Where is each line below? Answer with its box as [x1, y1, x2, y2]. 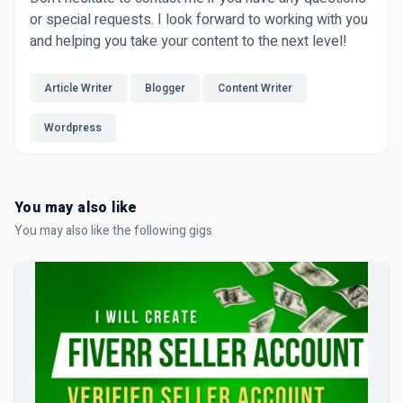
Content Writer [218, 80, 292, 96]
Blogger [145, 80, 185, 96]
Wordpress [44, 120, 102, 136]
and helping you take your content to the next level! [30, 31, 347, 52]
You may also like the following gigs [14, 221, 212, 240]
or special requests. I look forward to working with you [30, 9, 368, 31]
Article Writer [44, 80, 112, 96]
